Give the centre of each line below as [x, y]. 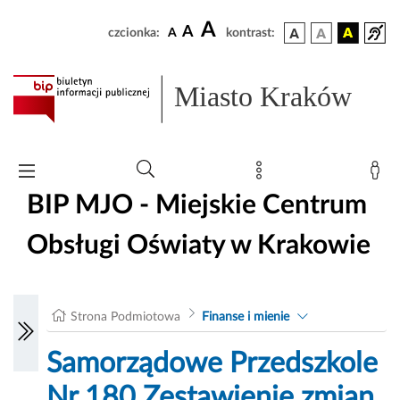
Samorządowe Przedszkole [212, 364]
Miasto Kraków [263, 97]
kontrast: [250, 33]
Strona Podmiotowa [126, 317]
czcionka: [134, 33]
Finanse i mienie [245, 317]
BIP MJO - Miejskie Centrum [197, 205]
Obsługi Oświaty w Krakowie [199, 245]
